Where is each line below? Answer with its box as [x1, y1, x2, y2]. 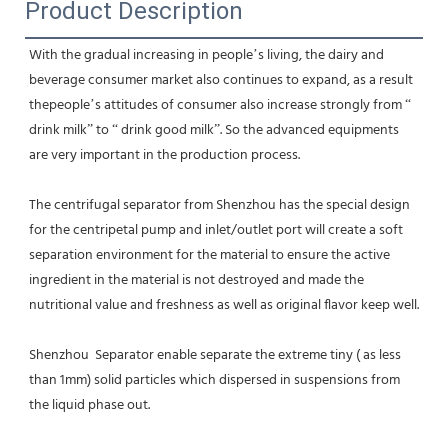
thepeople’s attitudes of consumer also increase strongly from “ [29, 93, 411, 117]
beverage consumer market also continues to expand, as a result [29, 68, 413, 92]
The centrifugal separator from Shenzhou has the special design [29, 193, 410, 217]
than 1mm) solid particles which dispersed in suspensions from [29, 368, 400, 392]
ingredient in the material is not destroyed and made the [29, 268, 364, 292]
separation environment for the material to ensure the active [29, 243, 390, 267]
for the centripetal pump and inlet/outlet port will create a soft [29, 218, 403, 242]
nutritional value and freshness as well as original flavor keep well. [29, 293, 419, 317]
